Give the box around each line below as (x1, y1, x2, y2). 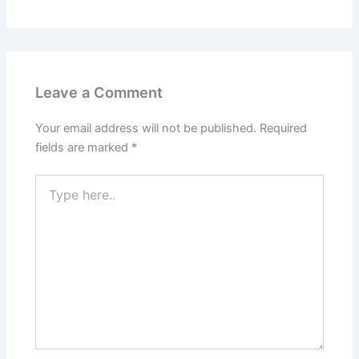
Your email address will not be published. (35, 121, 257, 136)
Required (260, 121, 308, 136)
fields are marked (35, 140, 132, 155)
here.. (34, 191, 65, 205)
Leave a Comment (35, 83, 163, 102)
